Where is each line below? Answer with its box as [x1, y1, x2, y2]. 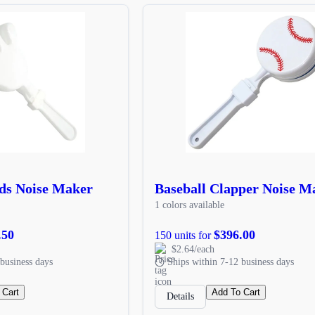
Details [166, 290, 194, 302]
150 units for [154, 229, 214, 241]
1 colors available [154, 199, 224, 210]
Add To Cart [211, 286, 260, 297]
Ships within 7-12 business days [167, 256, 294, 267]
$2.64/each [171, 243, 214, 255]
